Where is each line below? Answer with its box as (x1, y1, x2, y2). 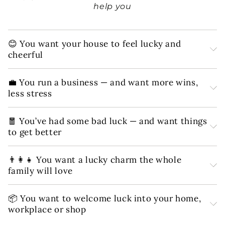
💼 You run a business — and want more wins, (8, 76, 198, 88)
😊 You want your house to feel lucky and (8, 38, 181, 49)
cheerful (8, 49, 43, 60)
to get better (8, 126, 62, 138)
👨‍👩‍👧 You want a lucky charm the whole (8, 154, 182, 165)
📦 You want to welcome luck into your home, (8, 192, 201, 204)
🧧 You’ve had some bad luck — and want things (8, 115, 207, 127)
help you (93, 1, 132, 11)
